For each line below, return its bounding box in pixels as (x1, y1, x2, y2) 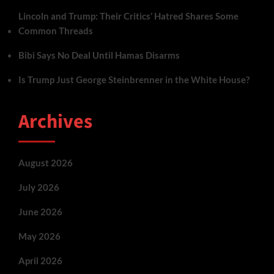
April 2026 (18, 254, 62, 266)
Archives (18, 107, 92, 136)
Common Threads (18, 24, 93, 36)
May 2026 (18, 230, 61, 242)
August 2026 (18, 157, 73, 168)
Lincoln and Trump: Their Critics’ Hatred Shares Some (18, 10, 239, 21)
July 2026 (18, 181, 59, 193)
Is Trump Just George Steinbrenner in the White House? (18, 73, 250, 85)
